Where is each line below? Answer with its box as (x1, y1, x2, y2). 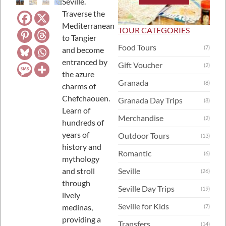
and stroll (62, 166, 95, 176)
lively (62, 190, 80, 200)
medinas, (62, 202, 93, 212)
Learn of (62, 105, 90, 116)
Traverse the (62, 9, 105, 19)
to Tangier (62, 33, 96, 43)
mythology (62, 154, 99, 164)
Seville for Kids (118, 201, 169, 211)
